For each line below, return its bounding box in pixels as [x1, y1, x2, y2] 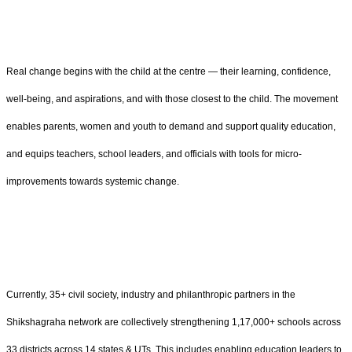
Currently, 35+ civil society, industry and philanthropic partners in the [6, 288, 295, 300]
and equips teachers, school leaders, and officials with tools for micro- [6, 148, 302, 160]
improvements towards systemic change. [6, 176, 179, 188]
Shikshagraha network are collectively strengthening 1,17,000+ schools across [6, 316, 341, 328]
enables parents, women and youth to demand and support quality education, [6, 121, 335, 133]
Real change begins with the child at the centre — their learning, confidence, [6, 66, 331, 78]
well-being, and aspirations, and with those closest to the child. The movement [6, 93, 338, 105]
